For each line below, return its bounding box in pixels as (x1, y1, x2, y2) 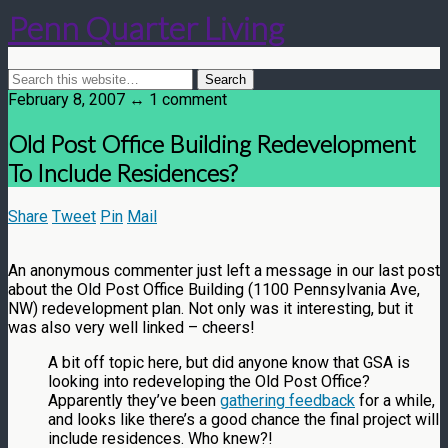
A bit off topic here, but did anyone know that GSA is (48, 352, 410, 372)
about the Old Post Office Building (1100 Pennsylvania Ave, (8, 279, 420, 299)
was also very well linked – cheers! (8, 317, 255, 337)
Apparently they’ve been (48, 390, 220, 410)
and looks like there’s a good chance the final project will (48, 409, 439, 429)
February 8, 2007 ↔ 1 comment (8, 89, 227, 109)
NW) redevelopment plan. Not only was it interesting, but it (8, 298, 413, 318)
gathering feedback (220, 390, 355, 410)
